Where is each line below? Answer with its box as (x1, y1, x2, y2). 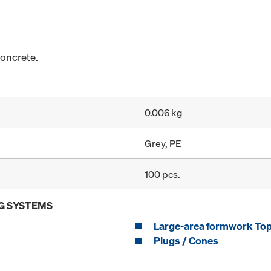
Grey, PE (145, 137, 181, 151)
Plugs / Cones (154, 233, 218, 248)
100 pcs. (145, 168, 180, 181)
